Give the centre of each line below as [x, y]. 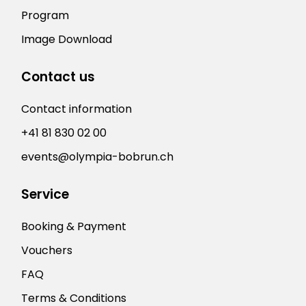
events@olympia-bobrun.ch [98, 156]
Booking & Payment [74, 226]
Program [45, 15]
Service [45, 194]
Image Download [67, 39]
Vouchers [47, 250]
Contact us [58, 76]
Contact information [77, 109]
